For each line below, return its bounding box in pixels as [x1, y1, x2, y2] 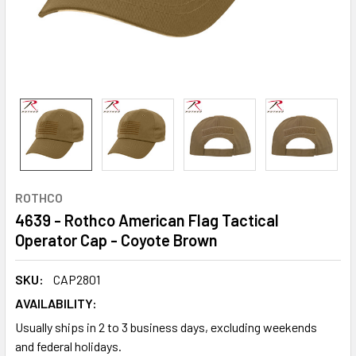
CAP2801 [53, 272, 100, 287]
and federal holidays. [15, 339, 122, 354]
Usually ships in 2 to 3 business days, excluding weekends [15, 319, 317, 335]
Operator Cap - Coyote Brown [15, 230, 218, 250]
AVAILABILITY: [15, 296, 97, 311]
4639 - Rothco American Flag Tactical [15, 211, 279, 230]
